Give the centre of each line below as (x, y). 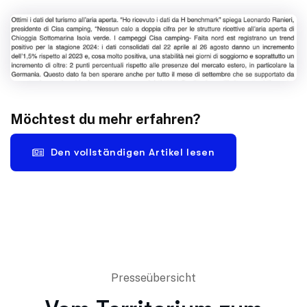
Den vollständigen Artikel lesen (133, 152)
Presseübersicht (153, 278)
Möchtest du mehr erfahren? (105, 120)
